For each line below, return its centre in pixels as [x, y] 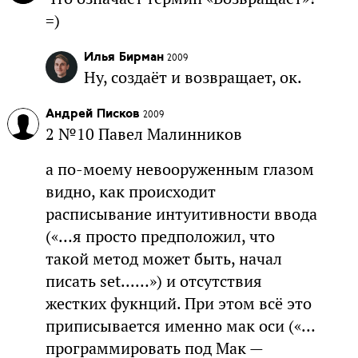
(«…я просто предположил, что [160, 236]
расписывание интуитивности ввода [181, 214]
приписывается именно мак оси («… [180, 326]
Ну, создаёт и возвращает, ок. [193, 77]
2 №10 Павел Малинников [143, 134]
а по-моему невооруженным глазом [179, 169]
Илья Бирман [123, 57]
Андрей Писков [92, 114]
